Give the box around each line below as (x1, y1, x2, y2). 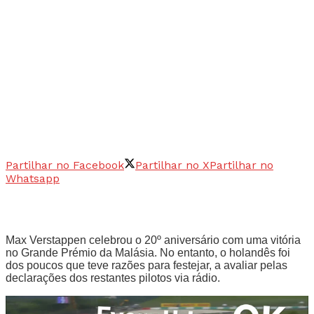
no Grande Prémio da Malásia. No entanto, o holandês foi (6, 246, 290, 259)
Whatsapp (6, 171, 60, 185)
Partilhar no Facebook (6, 158, 124, 172)
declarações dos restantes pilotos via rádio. (6, 271, 220, 284)
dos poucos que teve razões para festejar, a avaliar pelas (6, 259, 287, 271)
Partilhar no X (135, 158, 210, 172)
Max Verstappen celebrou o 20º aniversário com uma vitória (6, 233, 301, 246)
